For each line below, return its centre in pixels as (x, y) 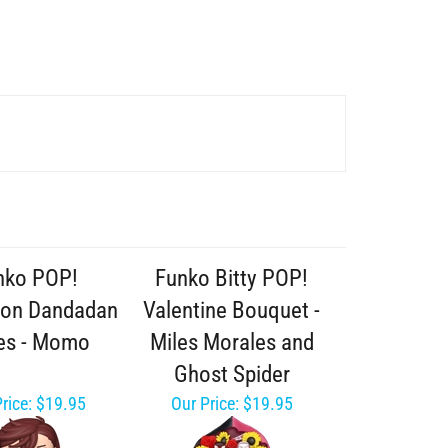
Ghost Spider (231, 374)
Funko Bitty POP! (231, 278)
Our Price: (204, 403)
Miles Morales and (231, 342)
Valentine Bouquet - (231, 310)
